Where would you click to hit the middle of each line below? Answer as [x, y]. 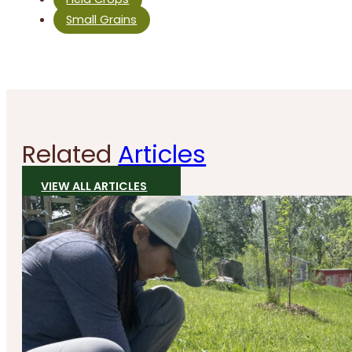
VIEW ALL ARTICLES [94, 187]
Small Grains [102, 20]
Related [70, 155]
